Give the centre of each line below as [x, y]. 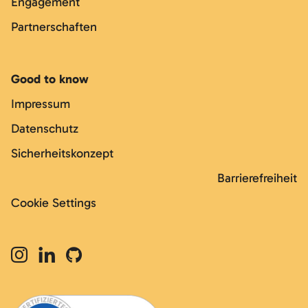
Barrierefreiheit [257, 178]
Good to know [50, 79]
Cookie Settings [54, 203]
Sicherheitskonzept [62, 153]
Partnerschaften [54, 27]
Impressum [42, 104]
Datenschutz [45, 129]
